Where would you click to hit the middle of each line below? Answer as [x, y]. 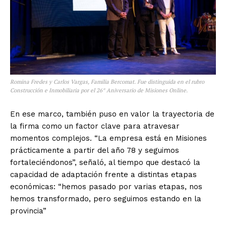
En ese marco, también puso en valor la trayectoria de [112, 114]
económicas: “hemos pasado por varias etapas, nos [106, 186]
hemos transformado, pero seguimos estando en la [106, 199]
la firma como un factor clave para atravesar [95, 126]
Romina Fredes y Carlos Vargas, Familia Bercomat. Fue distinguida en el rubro [107, 81]
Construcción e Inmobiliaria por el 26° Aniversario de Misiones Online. [99, 90]
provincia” [28, 211]
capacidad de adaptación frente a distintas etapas [103, 174]
